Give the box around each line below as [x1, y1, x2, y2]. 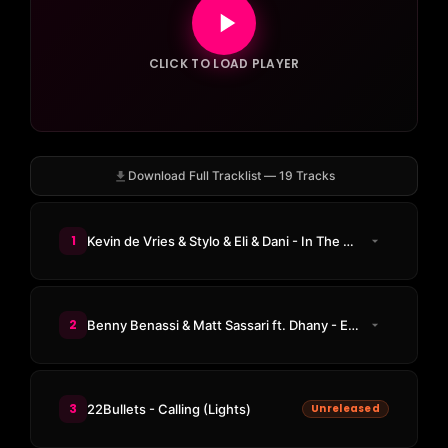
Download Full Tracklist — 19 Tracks [128, 168, 335, 183]
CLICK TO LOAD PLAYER [148, 55, 300, 72]
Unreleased [311, 401, 380, 416]
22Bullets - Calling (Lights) [87, 400, 251, 417]
